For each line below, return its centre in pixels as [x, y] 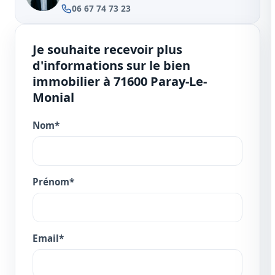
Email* [48, 238]
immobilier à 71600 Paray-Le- [120, 82]
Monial [53, 98]
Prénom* [53, 182]
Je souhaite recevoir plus [107, 50]
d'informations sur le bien [111, 66]
